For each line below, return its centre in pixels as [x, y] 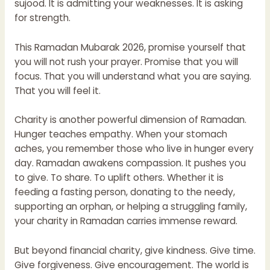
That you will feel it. [57, 90]
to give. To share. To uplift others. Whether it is [119, 178]
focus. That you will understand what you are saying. [133, 76]
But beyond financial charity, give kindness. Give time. [135, 251]
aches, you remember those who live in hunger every [134, 149]
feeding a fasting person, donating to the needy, [124, 192]
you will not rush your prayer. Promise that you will [126, 61]
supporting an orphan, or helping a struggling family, [130, 207]
